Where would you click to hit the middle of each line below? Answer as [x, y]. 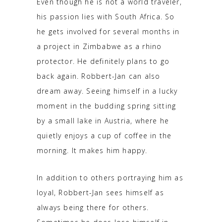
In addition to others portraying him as [110, 177]
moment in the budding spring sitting [107, 106]
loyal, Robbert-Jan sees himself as [100, 192]
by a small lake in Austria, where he [103, 120]
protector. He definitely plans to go [103, 61]
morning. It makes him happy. [92, 150]
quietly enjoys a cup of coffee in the [104, 135]
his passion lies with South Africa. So [106, 16]
